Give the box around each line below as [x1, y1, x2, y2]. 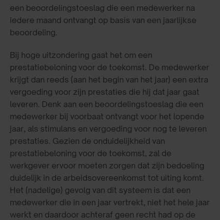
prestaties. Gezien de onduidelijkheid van [10, 136, 165, 146]
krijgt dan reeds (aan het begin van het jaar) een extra [10, 75, 208, 85]
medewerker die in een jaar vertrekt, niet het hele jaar [10, 197, 210, 208]
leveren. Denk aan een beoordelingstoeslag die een [10, 99, 203, 110]
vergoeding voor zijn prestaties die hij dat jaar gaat [10, 87, 199, 97]
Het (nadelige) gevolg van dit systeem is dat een [10, 185, 191, 195]
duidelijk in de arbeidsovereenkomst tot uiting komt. [10, 173, 204, 183]
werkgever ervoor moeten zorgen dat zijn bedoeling [10, 161, 204, 171]
